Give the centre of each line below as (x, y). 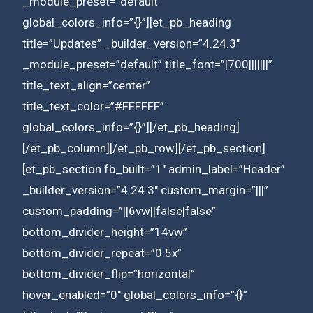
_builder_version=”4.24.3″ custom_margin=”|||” (145, 190)
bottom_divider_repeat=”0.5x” (102, 253)
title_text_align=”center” (86, 85)
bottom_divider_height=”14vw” (105, 232)
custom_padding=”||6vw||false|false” (119, 211)
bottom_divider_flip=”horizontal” (109, 274)
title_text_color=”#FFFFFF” (93, 106)
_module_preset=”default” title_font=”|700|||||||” (147, 64)
